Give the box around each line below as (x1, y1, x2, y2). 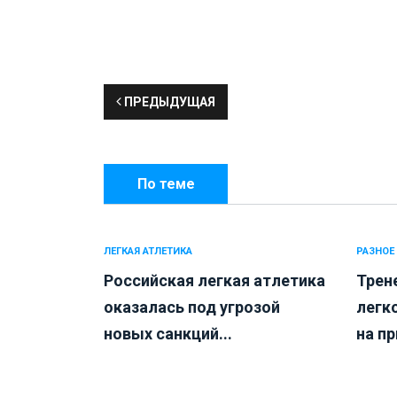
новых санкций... (104, 324, 232, 344)
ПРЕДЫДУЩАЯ (121, 95, 215, 110)
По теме (136, 175, 195, 193)
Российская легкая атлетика (104, 271, 325, 291)
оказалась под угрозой (104, 298, 280, 317)
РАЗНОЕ (356, 245, 394, 258)
